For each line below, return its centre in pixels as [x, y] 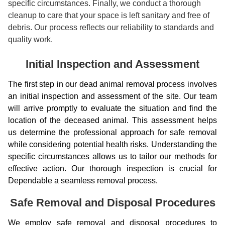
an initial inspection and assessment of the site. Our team [113, 96]
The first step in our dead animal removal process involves [113, 84]
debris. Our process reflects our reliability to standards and [111, 27]
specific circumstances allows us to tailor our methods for [113, 156]
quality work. [30, 39]
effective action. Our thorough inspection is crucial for [113, 168]
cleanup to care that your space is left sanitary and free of [109, 15]
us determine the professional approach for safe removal [113, 132]
